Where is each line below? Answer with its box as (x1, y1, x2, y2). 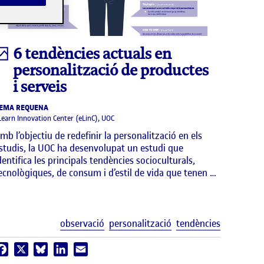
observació (60, 217, 104, 230)
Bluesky (48, 243, 75, 255)
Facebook (8, 243, 44, 255)
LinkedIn (68, 243, 99, 255)
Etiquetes (220, 216, 259, 230)
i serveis (13, 77, 67, 97)
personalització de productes (13, 61, 209, 80)
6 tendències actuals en (13, 44, 172, 64)
